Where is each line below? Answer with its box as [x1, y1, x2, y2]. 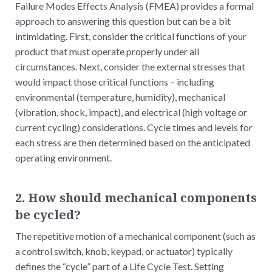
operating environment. [15, 151, 112, 163]
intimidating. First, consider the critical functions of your [15, 30, 246, 42]
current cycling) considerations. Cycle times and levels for [15, 121, 253, 133]
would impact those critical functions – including [15, 75, 214, 87]
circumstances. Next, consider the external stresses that [15, 60, 245, 72]
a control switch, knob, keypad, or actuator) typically [15, 245, 233, 257]
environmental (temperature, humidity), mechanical [15, 90, 225, 103]
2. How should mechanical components [15, 189, 257, 206]
